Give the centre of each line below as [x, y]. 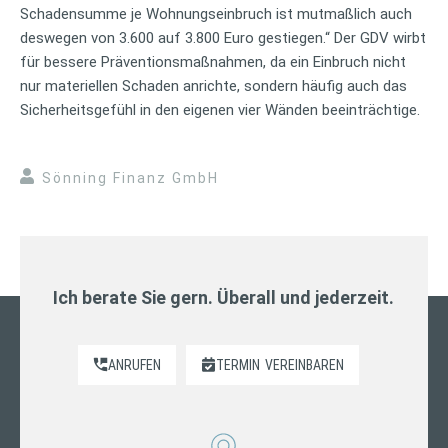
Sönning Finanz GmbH [130, 177]
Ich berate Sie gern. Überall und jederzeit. [224, 297]
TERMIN [238, 364]
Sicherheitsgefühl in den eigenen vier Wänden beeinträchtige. [220, 109]
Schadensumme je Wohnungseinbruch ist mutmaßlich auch [216, 13]
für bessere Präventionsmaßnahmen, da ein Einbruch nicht [213, 61]
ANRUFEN [135, 364]
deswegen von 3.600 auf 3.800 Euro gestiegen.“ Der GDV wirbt [223, 37]
